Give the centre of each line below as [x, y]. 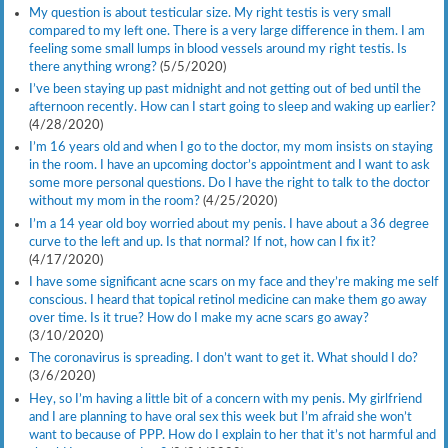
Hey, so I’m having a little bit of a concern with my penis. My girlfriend [225, 398]
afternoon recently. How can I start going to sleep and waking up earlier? [232, 107]
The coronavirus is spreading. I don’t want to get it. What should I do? [223, 358]
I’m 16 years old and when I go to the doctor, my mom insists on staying [230, 147]
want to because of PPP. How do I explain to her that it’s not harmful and [232, 434]
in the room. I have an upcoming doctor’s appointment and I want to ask [229, 165]
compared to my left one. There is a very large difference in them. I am [226, 30]
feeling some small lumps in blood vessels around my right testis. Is [217, 48]
